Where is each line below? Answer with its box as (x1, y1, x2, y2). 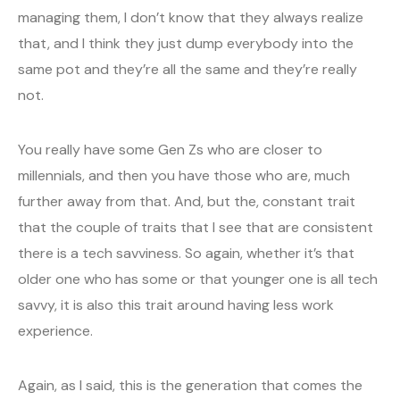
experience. (18, 321, 93, 341)
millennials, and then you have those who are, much (18, 166, 350, 186)
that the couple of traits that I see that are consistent (18, 218, 373, 237)
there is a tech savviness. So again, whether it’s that (18, 244, 354, 263)
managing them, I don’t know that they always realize (18, 8, 363, 28)
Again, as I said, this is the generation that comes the (18, 376, 362, 396)
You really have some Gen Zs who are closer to (18, 140, 322, 160)
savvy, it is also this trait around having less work (18, 296, 334, 315)
